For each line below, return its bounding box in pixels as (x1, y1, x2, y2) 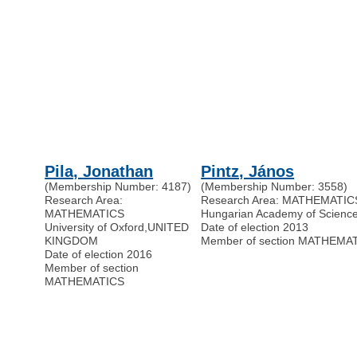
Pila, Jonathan (45, 163, 154, 181)
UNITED (147, 221, 190, 234)
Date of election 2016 (45, 248, 153, 261)
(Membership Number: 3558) (201, 180, 348, 194)
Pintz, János (201, 163, 295, 181)
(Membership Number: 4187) (45, 180, 192, 194)
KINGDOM (45, 234, 99, 248)
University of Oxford (45, 221, 145, 234)
